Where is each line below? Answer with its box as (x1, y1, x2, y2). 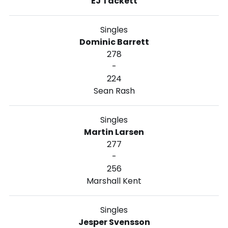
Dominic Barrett (79, 36, 149, 48)
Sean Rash (93, 84, 135, 97)
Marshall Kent (87, 175, 141, 187)
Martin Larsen (84, 126, 144, 138)
